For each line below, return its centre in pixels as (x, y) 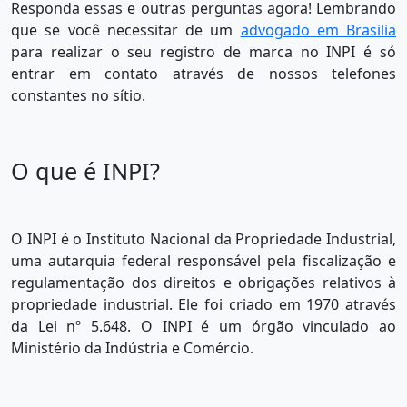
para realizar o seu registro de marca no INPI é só (203, 52)
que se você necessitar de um (126, 30)
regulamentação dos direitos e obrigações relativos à (203, 283)
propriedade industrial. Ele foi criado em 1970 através (203, 305)
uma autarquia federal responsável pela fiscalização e (203, 261)
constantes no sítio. (78, 96)
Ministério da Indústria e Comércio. (132, 348)
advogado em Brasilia (318, 30)
